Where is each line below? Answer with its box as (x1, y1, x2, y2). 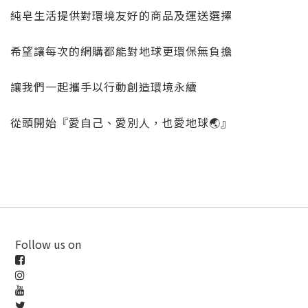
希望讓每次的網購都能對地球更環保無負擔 (10, 43, 232, 60)
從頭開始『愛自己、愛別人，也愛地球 (10, 114, 209, 131)
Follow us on (15, 236, 81, 253)
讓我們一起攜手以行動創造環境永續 (10, 78, 197, 96)
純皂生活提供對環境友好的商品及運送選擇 (10, 7, 232, 24)
